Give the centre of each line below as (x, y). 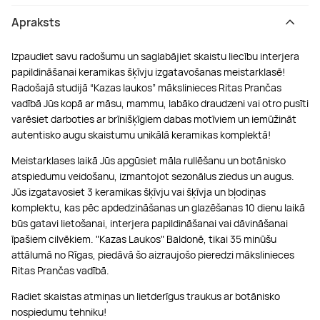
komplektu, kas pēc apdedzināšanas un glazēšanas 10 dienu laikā (158, 207)
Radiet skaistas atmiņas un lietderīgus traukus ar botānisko (146, 296)
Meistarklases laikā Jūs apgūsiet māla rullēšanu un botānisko (149, 160)
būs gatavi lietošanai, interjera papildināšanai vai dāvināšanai (150, 223)
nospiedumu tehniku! (59, 311)
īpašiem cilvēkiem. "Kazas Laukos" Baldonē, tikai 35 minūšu (144, 239)
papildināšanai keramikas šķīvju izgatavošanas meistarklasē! (148, 71)
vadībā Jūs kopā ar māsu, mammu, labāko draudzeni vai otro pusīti (160, 103)
